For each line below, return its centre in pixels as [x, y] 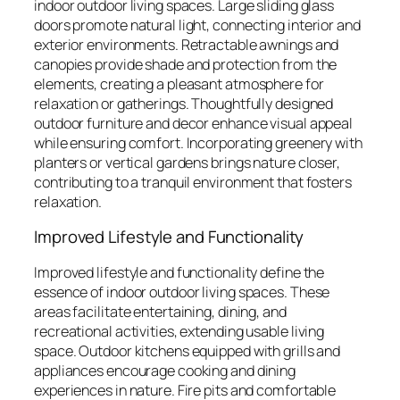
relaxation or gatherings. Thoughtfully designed [184, 103]
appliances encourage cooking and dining [165, 370]
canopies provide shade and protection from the [186, 64]
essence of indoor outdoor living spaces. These [182, 292]
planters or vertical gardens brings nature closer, [187, 162]
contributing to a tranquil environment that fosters [193, 182]
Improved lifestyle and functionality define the [179, 272]
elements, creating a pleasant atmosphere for [179, 83]
